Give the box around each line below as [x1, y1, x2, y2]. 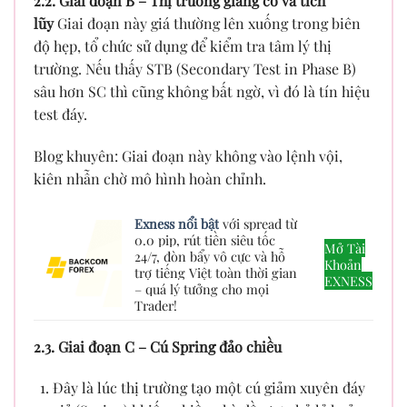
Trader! [134, 295, 178, 314]
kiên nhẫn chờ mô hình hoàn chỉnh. [34, 168, 266, 188]
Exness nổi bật [134, 213, 220, 233]
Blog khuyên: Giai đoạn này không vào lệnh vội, [34, 145, 342, 165]
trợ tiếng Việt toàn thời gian [134, 263, 298, 282]
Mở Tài [324, 238, 366, 257]
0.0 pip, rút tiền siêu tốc [134, 230, 276, 249]
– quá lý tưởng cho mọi [134, 279, 270, 298]
